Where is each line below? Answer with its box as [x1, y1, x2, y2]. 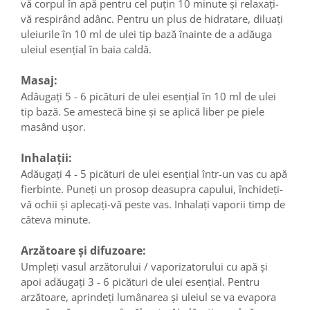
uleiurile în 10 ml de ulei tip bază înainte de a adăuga [21, 26, 272, 41]
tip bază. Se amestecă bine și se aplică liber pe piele [21, 104, 264, 118]
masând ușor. [21, 119, 86, 134]
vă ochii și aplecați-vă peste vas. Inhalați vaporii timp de [21, 197, 285, 211]
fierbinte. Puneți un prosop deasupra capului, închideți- [21, 181, 283, 196]
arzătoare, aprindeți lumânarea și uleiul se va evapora [21, 289, 276, 304]
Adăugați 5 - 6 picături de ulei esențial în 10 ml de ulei [21, 89, 276, 103]
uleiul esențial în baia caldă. [21, 42, 152, 56]
